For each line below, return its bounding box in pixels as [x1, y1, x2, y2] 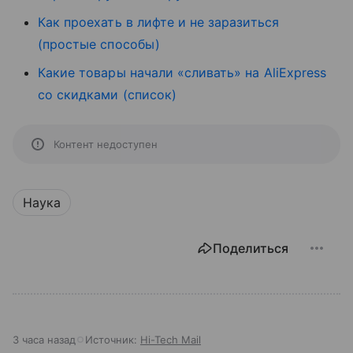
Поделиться [213, 240, 288, 256]
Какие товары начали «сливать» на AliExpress [38, 64, 327, 80]
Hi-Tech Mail [140, 333, 201, 346]
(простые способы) [38, 35, 160, 52]
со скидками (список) [38, 86, 176, 102]
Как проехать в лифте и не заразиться [38, 13, 279, 30]
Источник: [85, 333, 140, 346]
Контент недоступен [54, 137, 158, 150]
